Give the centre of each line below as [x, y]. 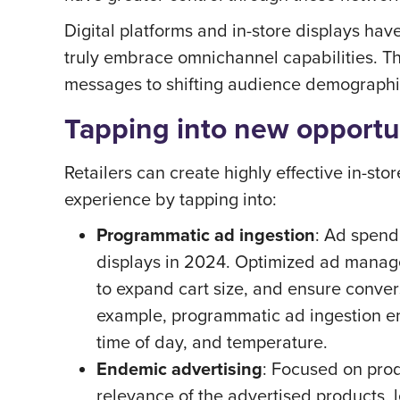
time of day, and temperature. [212, 342]
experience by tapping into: [171, 199]
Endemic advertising [179, 368]
